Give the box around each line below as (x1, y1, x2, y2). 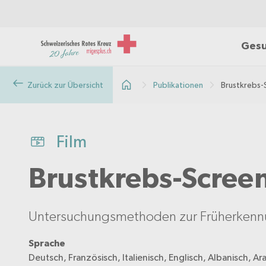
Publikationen (153, 80, 203, 90)
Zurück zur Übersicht (27, 80, 103, 90)
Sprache (28, 239, 65, 248)
